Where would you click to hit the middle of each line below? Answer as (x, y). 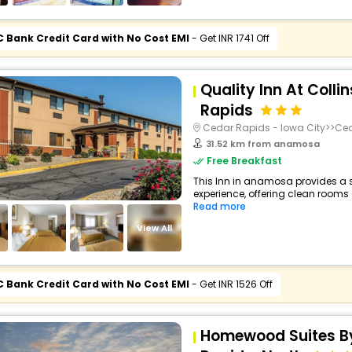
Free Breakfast (244, 161)
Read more (219, 206)
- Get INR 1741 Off (229, 38)
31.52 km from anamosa (262, 144)
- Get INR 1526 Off (231, 284)
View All (155, 227)
